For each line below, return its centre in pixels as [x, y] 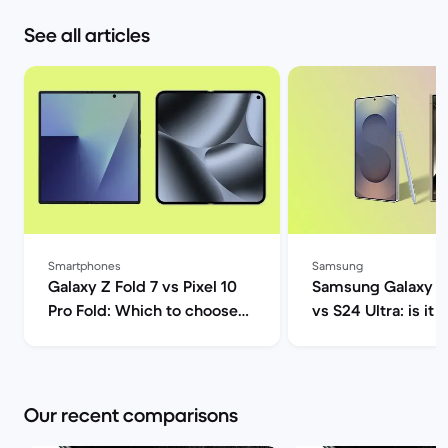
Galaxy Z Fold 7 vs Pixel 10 [142, 286]
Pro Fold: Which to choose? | [151, 310]
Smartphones [84, 265]
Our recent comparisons [131, 415]
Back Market [94, 334]
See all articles [87, 35]
